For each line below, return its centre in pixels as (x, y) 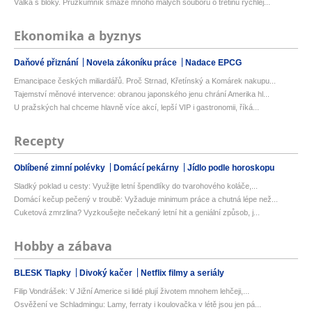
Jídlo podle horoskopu (231, 168)
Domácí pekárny (147, 168)
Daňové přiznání (47, 63)
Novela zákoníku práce (133, 63)
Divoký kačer (107, 273)
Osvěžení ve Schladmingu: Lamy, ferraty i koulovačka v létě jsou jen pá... (138, 305)
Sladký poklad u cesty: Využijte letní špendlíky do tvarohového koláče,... (136, 186)
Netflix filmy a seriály (182, 273)
